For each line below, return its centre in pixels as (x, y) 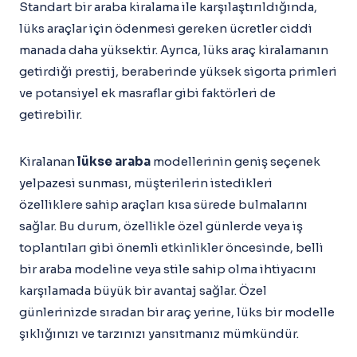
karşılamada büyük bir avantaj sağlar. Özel (143, 290)
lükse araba (114, 161)
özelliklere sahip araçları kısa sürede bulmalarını (163, 204)
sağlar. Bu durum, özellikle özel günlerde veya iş (161, 226)
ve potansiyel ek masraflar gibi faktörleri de (147, 93)
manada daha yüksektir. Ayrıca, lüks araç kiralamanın (174, 50)
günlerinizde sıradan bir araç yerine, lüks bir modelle (177, 312)
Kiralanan (48, 161)
